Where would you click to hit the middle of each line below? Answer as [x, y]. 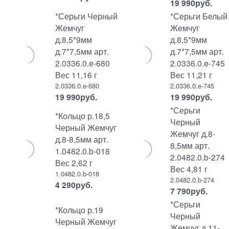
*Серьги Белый [199, 16]
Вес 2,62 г [74, 163]
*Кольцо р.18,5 [83, 116]
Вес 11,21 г [191, 75]
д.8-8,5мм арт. [82, 139]
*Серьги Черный [87, 16]
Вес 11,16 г [76, 75]
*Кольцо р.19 [79, 210]
